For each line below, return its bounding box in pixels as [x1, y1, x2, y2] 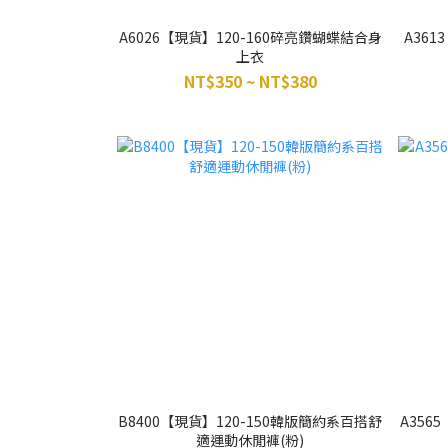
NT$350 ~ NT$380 [183, 68, 317, 93]
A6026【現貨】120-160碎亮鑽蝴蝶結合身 [118, 26, 382, 47]
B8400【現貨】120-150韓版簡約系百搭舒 [118, 411, 383, 431]
